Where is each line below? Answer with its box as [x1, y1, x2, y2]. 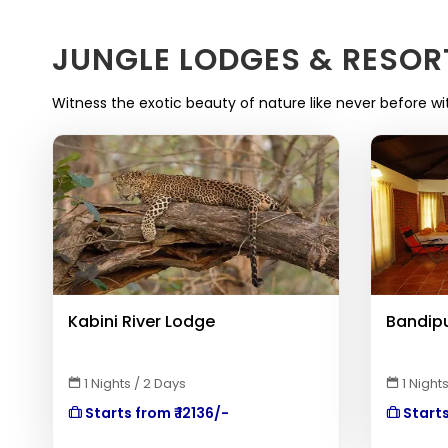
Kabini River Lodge [68, 310, 215, 333]
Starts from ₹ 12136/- [82, 403, 229, 423]
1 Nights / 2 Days [81, 374, 186, 393]
